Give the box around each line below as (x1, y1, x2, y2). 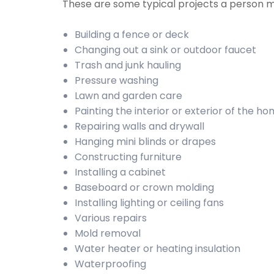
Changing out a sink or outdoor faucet (75, 43, 256, 57)
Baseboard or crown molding (75, 180, 214, 194)
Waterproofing (75, 257, 146, 271)
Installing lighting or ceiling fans (75, 196, 224, 210)
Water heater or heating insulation (75, 242, 240, 256)
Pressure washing (75, 73, 158, 87)
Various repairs (75, 211, 147, 225)
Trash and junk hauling (75, 58, 181, 72)
